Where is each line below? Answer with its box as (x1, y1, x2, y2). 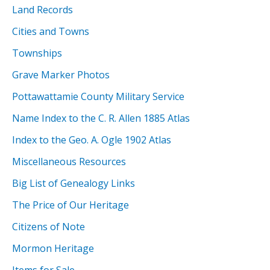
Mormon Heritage (12, 241, 94, 255)
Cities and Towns (12, 24, 89, 38)
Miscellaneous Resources (12, 154, 126, 168)
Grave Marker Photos (12, 67, 110, 81)
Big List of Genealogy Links (12, 176, 135, 190)
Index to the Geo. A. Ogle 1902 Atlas (12, 133, 171, 146)
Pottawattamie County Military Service (12, 89, 184, 103)
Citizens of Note (12, 219, 85, 233)
